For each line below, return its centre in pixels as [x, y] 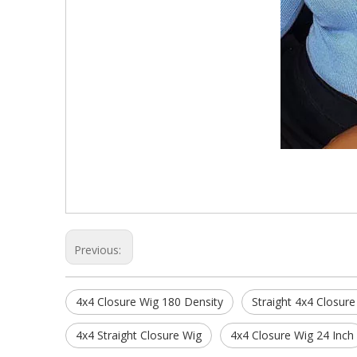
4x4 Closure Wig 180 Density [149, 302]
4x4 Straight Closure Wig [139, 335]
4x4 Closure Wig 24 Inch [292, 335]
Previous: [99, 250]
